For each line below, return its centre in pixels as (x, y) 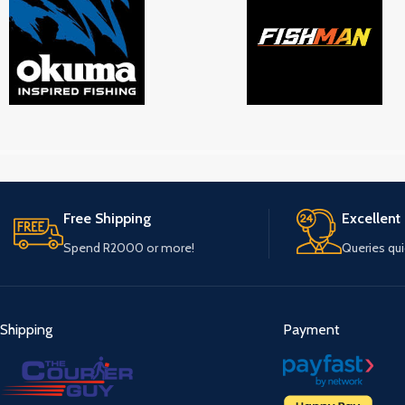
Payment (311, 330)
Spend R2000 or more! (129, 248)
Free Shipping (107, 219)
